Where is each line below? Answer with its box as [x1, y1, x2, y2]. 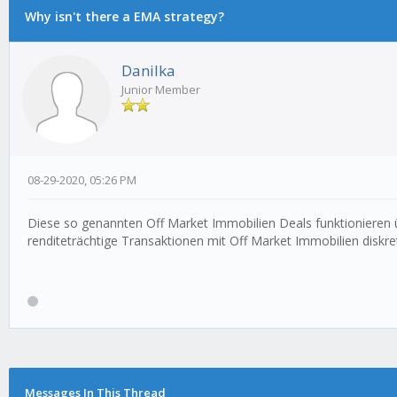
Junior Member [121, 82, 200, 97]
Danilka [121, 60, 175, 81]
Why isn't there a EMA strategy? [24, 8, 224, 25]
